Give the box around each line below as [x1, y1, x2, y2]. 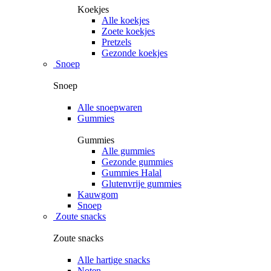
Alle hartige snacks [77, 254, 150, 265]
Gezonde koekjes [102, 47, 168, 58]
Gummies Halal [102, 167, 162, 178]
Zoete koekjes [102, 25, 155, 36]
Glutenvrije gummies [102, 178, 181, 189]
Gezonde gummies [102, 156, 173, 167]
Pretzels [102, 36, 131, 47]
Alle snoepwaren [77, 102, 142, 113]
